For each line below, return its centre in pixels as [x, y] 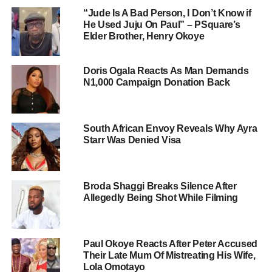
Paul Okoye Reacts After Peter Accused [170, 244]
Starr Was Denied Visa [132, 140]
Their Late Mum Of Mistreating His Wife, [169, 255]
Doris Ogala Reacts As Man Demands [166, 71]
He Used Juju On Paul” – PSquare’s [161, 25]
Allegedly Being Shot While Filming [160, 198]
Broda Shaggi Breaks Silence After [160, 186]
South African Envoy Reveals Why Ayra [170, 128]
